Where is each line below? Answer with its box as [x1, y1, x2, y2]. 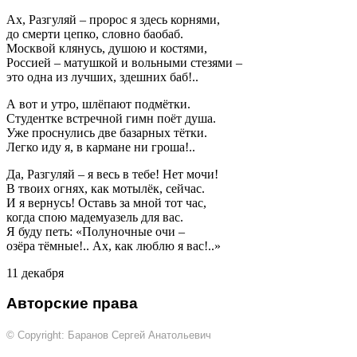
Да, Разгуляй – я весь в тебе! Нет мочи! [6, 167, 218, 181]
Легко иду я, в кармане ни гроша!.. [6, 139, 195, 154]
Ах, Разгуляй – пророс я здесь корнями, [6, 12, 220, 26]
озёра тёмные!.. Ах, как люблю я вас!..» [6, 238, 221, 253]
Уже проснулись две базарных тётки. [6, 125, 207, 139]
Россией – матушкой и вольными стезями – [6, 55, 242, 69]
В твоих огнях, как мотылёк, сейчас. [6, 181, 205, 195]
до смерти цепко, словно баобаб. [6, 26, 183, 41]
